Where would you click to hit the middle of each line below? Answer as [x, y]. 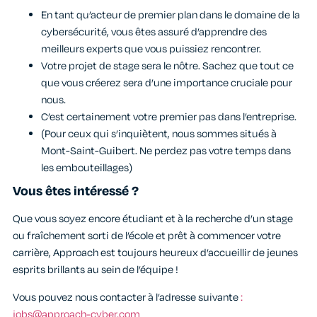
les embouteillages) [87, 168]
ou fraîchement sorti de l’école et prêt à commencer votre [147, 236]
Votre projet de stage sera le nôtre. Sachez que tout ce [167, 67]
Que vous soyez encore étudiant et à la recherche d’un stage [153, 219]
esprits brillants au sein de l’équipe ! [96, 270]
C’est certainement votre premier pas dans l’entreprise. [169, 117]
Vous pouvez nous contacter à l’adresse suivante [127, 297]
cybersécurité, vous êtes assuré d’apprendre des [154, 33]
